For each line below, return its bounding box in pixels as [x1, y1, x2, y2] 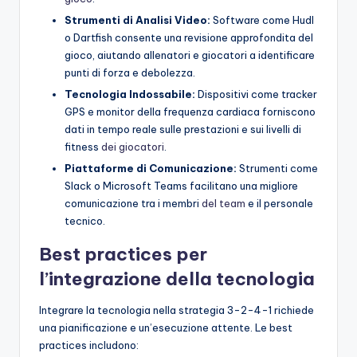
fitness [65, 140, 101, 154]
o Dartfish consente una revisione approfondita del [65, 31, 313, 45]
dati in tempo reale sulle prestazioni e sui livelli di [65, 123, 301, 136]
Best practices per [39, 243, 207, 266]
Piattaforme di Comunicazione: [65, 162, 237, 175]
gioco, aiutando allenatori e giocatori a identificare [65, 49, 315, 62]
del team [202, 197, 245, 210]
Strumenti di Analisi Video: [65, 14, 210, 27]
